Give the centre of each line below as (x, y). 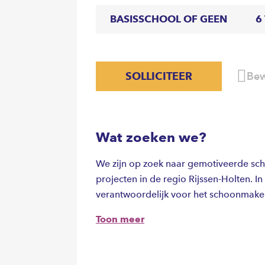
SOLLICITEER (159, 76)
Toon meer (120, 219)
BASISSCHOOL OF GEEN (169, 19)
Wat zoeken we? (151, 138)
